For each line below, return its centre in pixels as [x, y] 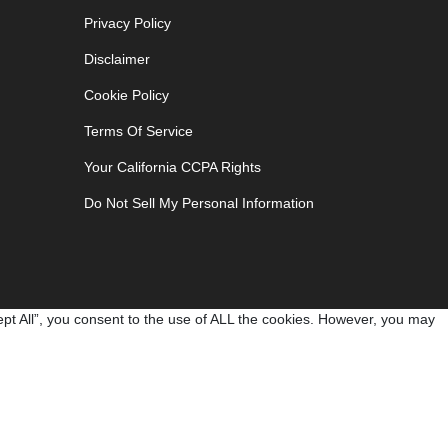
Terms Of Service [138, 130]
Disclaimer [116, 58]
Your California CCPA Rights [172, 166]
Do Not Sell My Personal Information [198, 202]
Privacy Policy [127, 22]
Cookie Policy [126, 94]
